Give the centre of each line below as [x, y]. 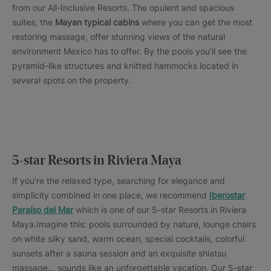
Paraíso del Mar [43, 210]
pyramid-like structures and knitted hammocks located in [125, 66]
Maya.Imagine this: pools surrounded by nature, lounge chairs [134, 224]
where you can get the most [196, 22]
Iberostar [227, 195]
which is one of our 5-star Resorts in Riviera [160, 210]
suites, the [34, 22]
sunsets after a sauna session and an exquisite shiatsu [119, 253]
